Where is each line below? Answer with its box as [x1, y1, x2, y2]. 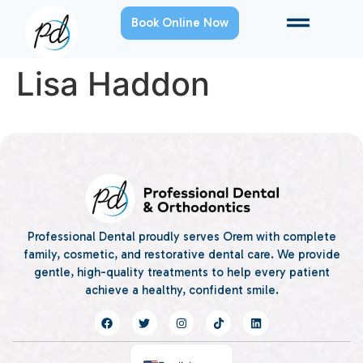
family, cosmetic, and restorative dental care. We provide [23, 247, 340, 263]
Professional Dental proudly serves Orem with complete [27, 229, 336, 245]
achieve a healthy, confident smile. [84, 283, 279, 298]
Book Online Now [130, 15, 228, 30]
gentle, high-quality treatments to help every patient [33, 265, 330, 280]
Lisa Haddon [16, 64, 210, 105]
